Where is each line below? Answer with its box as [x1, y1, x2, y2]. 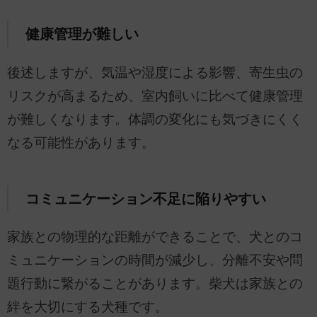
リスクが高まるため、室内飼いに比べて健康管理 [7, 88, 303, 103]
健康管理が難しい [25, 26, 139, 42]
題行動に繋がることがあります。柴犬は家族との [7, 276, 303, 292]
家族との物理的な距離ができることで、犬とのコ [7, 229, 303, 245]
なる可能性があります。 [7, 134, 155, 150]
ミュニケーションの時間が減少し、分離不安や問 [7, 253, 303, 268]
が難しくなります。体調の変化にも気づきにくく [7, 111, 303, 127]
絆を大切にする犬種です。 [7, 299, 168, 315]
